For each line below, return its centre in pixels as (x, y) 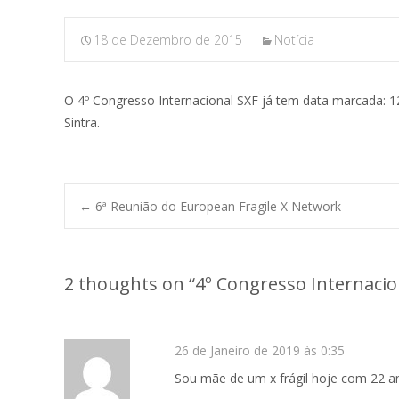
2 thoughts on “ (130, 284)
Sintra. (82, 122)
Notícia (294, 40)
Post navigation (232, 252)
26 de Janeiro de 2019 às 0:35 (260, 350)
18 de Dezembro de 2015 (168, 40)
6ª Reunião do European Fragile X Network (216, 206)
